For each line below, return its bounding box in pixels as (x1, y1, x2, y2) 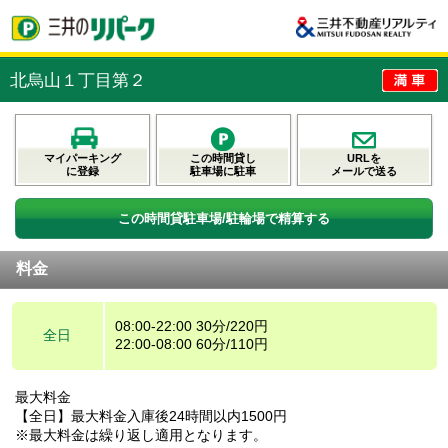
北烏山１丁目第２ (10, 70, 146, 90)
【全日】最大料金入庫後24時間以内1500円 (15, 407, 287, 424)
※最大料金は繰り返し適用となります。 (15, 426, 267, 443)
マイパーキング (44, 151, 121, 164)
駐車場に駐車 (190, 164, 257, 177)
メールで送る (331, 164, 398, 177)
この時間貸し (190, 151, 257, 164)
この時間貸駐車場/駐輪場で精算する (118, 210, 330, 226)
